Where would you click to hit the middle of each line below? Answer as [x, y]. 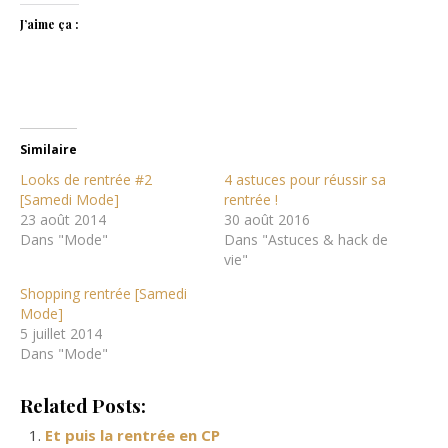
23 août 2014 [63, 220]
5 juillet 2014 [61, 334]
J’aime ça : [49, 24]
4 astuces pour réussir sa [305, 180]
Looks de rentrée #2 [86, 180]
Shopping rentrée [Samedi [103, 294]
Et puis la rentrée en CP [132, 435]
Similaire [48, 150]
